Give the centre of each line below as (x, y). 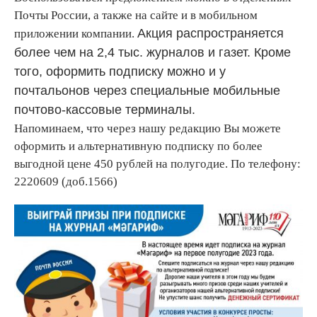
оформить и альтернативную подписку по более (138, 146)
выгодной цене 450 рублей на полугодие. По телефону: (157, 163)
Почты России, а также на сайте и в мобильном (136, 15)
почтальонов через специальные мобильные (147, 90)
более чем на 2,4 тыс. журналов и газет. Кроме (152, 52)
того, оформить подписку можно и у (120, 71)
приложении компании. (76, 33)
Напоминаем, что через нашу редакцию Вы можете (148, 128)
